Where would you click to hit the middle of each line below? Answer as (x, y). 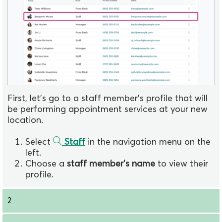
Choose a (46, 164)
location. (25, 120)
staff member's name (111, 164)
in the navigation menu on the (148, 142)
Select (39, 142)
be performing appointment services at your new (108, 109)
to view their (182, 164)
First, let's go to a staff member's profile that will (108, 98)
